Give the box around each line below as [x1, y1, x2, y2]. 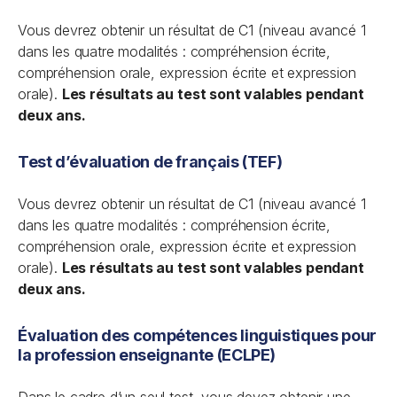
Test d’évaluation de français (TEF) [18, 152, 283, 171]
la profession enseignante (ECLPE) [18, 346, 276, 364]
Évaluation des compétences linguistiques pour [18, 326, 377, 345]
